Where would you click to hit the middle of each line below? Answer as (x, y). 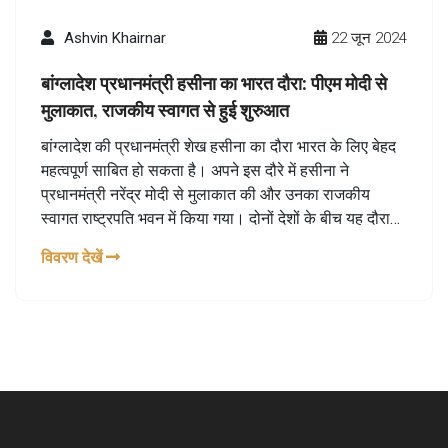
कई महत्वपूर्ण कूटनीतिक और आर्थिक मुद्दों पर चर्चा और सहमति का (222, 242)
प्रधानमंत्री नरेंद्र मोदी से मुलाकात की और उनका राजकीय (205, 194)
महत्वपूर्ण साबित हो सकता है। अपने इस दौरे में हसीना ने (195, 170)
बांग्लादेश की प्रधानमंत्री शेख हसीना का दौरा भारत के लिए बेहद (218, 146)
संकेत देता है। (81, 266)
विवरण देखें (73, 257)
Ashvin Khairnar (115, 37)
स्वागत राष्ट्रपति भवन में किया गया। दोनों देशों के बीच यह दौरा (215, 218)
